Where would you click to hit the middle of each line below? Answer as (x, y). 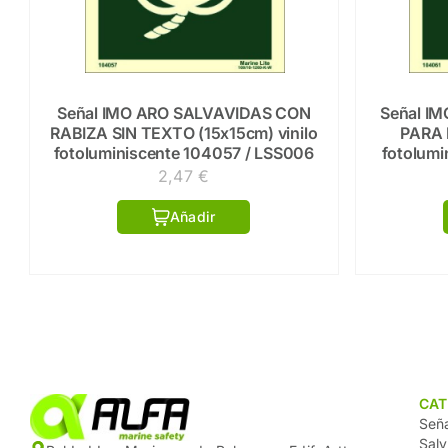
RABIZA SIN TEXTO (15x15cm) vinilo (184, 132)
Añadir (193, 216)
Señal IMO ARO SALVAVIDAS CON (184, 112)
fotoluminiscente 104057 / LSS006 (183, 152)
